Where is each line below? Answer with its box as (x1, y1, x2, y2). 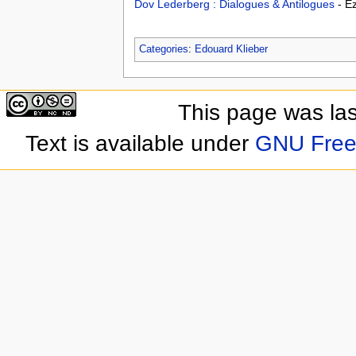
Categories (138, 44, 188, 56)
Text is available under (25, 130, 255, 156)
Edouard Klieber (194, 44, 268, 56)
